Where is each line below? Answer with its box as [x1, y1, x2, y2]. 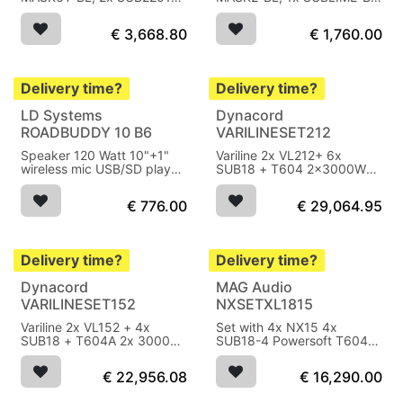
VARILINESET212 [215, 123, 331, 142]
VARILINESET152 [21, 294, 136, 313]
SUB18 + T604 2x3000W [215, 161, 366, 177]
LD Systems [21, 106, 103, 125]
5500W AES [215, 345, 287, 362]
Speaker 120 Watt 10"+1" [21, 148, 169, 164]
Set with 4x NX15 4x [215, 318, 322, 335]
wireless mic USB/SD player [21, 161, 183, 177]
